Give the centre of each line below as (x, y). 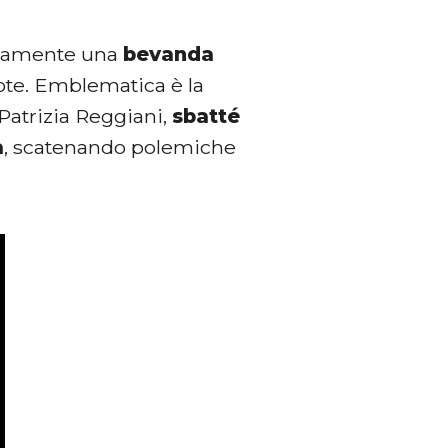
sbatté (206, 116)
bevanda (169, 54)
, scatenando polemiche (120, 147)
